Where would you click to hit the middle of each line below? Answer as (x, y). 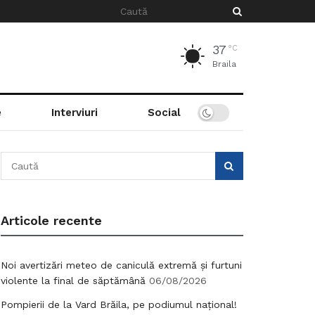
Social (164, 112)
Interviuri (74, 112)
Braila (224, 64)
